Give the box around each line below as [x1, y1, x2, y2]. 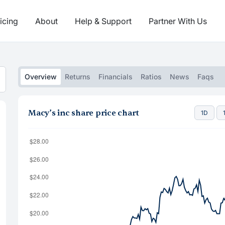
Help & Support [75, 16, 132, 26]
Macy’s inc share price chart [28, 107, 139, 118]
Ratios [141, 72, 162, 81]
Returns [65, 72, 90, 81]
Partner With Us [149, 16, 207, 26]
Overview [25, 72, 57, 81]
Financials [98, 72, 133, 81]
